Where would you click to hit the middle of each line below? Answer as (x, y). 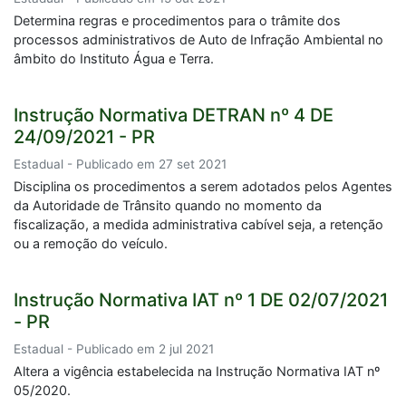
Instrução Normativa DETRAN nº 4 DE (174, 115)
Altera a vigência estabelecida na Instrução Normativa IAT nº (197, 371)
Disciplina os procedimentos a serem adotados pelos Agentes (203, 186)
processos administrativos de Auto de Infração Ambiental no (198, 39)
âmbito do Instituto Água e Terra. (114, 58)
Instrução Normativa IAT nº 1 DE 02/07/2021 (201, 300)
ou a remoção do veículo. (91, 243)
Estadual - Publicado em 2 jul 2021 (114, 349)
